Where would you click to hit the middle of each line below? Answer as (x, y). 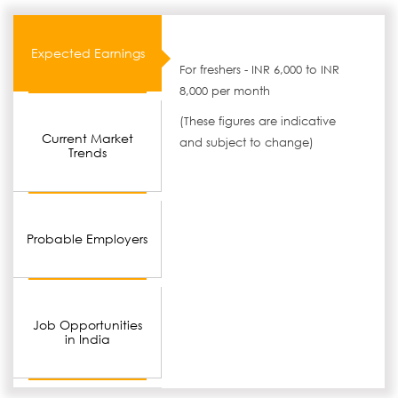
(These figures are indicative (258, 121)
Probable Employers (88, 239)
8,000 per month (225, 91)
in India (87, 339)
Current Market (87, 138)
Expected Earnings (88, 53)
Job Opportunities (87, 325)
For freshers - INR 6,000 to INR (260, 70)
